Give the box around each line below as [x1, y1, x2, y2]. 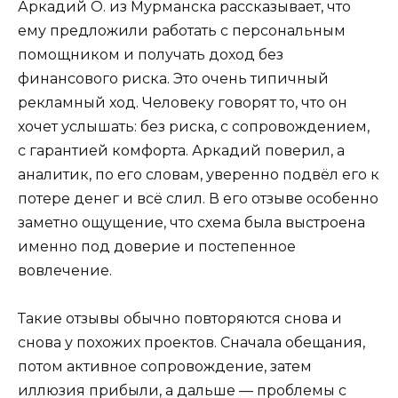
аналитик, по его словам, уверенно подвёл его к [18, 165, 379, 183]
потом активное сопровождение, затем [18, 357, 312, 375]
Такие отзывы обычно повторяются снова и [18, 309, 342, 327]
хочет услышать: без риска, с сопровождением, [18, 117, 370, 135]
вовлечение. [18, 261, 112, 279]
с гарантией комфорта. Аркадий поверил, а [18, 141, 345, 159]
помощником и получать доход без [18, 45, 283, 63]
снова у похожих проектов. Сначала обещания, [18, 333, 365, 351]
